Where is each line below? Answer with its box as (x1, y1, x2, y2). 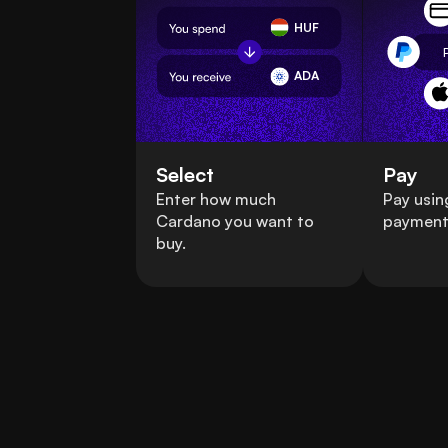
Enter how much (156, 189, 276, 210)
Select (156, 162, 214, 188)
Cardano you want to (156, 211, 314, 232)
